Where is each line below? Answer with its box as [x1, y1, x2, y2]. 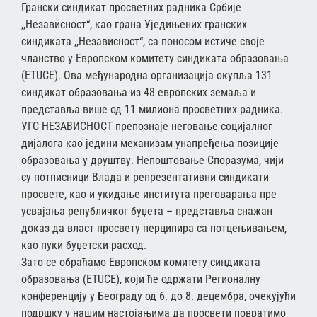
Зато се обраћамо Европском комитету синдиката [21, 255, 260, 269]
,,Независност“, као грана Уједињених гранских [21, 17, 247, 31]
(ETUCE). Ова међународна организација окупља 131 [21, 68, 272, 82]
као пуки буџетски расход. [21, 238, 146, 252]
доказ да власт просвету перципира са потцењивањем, [21, 221, 287, 235]
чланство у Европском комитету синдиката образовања [21, 51, 289, 65]
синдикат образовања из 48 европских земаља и [21, 85, 256, 99]
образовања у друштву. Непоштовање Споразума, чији [21, 153, 284, 167]
